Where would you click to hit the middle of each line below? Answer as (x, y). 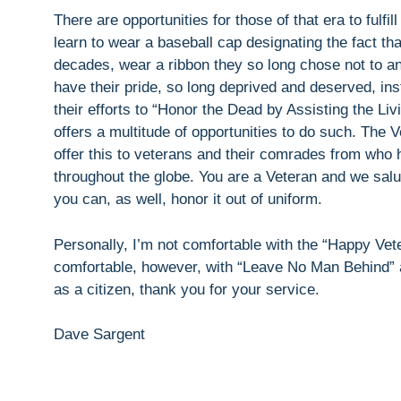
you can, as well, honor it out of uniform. (188, 200)
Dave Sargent (99, 335)
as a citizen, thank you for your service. (187, 289)
